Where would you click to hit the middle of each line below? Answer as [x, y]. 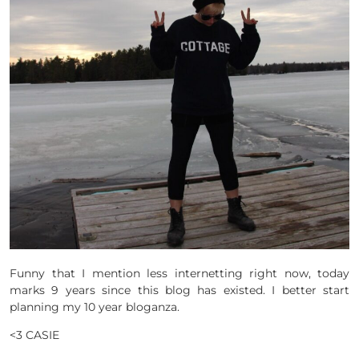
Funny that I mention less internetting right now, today [179, 274]
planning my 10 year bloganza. [95, 307]
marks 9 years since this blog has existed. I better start [179, 290]
